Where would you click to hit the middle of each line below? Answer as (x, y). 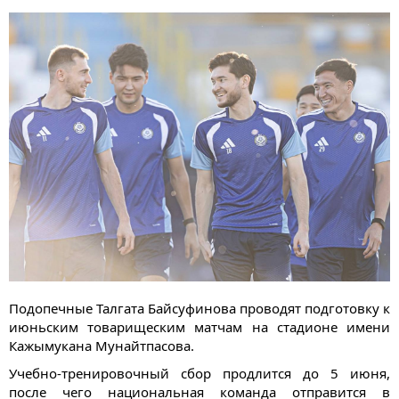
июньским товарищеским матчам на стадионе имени (199, 326)
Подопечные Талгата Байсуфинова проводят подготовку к (199, 308)
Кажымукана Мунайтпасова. (102, 345)
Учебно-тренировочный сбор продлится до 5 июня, (199, 373)
